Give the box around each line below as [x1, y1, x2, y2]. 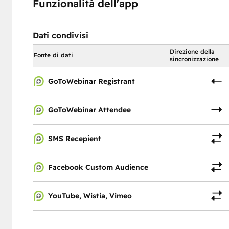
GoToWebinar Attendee [48, 105, 131, 115]
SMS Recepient [48, 134, 101, 144]
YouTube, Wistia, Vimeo [48, 191, 132, 201]
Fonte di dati [33, 51, 73, 59]
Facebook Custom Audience [48, 163, 148, 172]
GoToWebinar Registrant [48, 77, 135, 86]
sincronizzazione [169, 55, 219, 63]
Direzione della [169, 48, 215, 56]
